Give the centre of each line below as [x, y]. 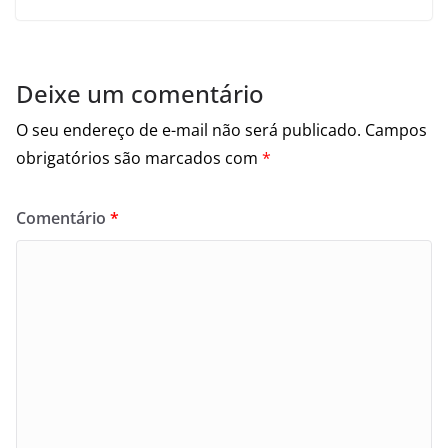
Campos [396, 129]
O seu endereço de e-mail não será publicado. [188, 129]
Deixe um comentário [140, 93]
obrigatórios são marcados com [139, 157]
